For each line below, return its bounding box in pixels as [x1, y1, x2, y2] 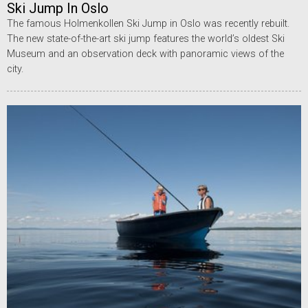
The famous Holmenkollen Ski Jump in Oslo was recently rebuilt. [7, 17, 289, 30]
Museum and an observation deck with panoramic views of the [7, 47, 284, 60]
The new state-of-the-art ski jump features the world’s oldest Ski [7, 32, 285, 45]
